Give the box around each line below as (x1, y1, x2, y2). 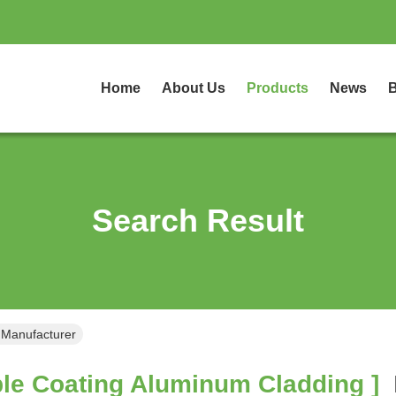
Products (247, 80, 308, 95)
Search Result (92, 202, 304, 239)
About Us (162, 80, 225, 95)
